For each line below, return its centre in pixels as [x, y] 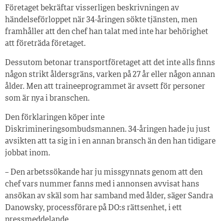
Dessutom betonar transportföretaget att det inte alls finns [110, 63]
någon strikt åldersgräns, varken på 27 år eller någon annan [110, 75]
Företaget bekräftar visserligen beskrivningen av [92, 8]
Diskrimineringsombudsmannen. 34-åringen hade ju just [108, 129]
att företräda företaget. [45, 44]
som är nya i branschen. [47, 98]
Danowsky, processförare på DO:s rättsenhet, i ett [93, 208]
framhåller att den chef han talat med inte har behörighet [107, 32]
